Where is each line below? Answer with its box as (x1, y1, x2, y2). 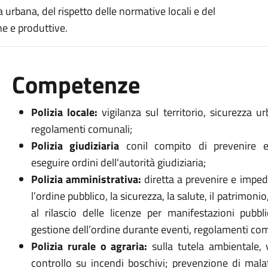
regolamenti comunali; (31, 121, 132, 137)
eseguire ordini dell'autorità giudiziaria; (31, 154, 206, 170)
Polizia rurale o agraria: (31, 238, 153, 254)
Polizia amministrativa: (31, 171, 142, 187)
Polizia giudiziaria (31, 138, 126, 154)
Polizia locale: (31, 104, 98, 120)
